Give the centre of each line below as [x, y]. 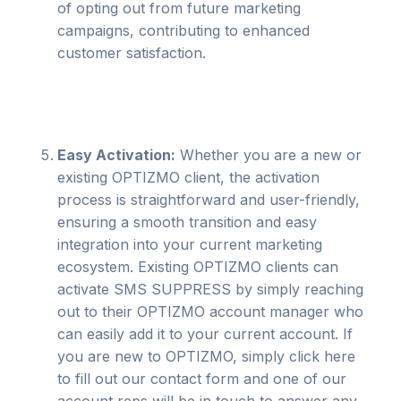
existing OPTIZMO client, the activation [188, 177]
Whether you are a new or [269, 155]
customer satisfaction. [132, 53]
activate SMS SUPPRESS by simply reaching [210, 289]
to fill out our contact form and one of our [202, 379]
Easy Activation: [116, 155]
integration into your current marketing [190, 244]
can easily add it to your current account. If [205, 334]
